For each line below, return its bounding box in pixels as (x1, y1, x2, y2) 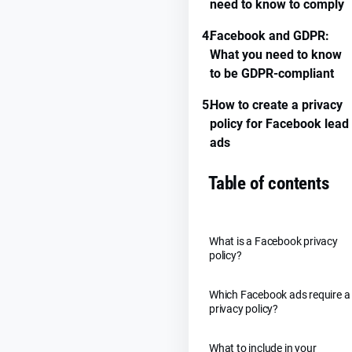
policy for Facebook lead (210, 116, 349, 131)
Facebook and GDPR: (210, 28, 329, 43)
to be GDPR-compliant (210, 66, 334, 81)
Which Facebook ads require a (209, 288, 350, 301)
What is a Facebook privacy (209, 235, 338, 247)
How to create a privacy (210, 97, 343, 112)
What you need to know (210, 47, 342, 62)
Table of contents (208, 173, 329, 194)
